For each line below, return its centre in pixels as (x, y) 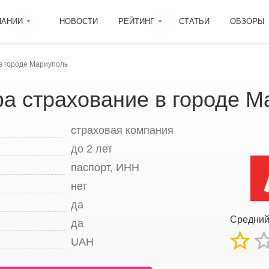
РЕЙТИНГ (136, 21)
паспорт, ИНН (105, 168)
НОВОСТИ (79, 21)
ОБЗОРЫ (247, 21)
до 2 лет (91, 149)
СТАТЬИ (194, 21)
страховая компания (122, 130)
